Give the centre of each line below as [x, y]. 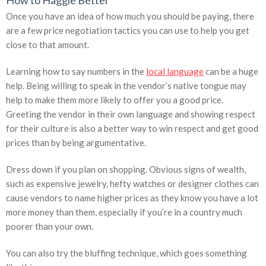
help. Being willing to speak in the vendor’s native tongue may [126, 86]
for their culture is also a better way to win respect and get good [132, 129]
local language [175, 72]
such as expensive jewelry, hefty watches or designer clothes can [132, 184]
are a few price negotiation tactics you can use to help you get [128, 31]
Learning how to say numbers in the [76, 72]
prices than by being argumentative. [76, 143]
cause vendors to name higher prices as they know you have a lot [132, 198]
